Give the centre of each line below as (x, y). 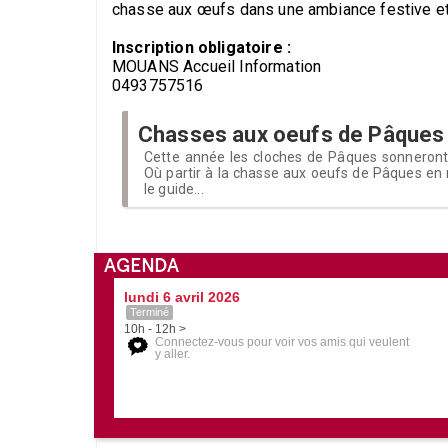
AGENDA (141, 264)
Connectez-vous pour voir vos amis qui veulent (282, 341)
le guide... (174, 188)
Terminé (149, 311)
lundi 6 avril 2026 (182, 296)
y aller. (172, 353)
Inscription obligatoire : (201, 47)
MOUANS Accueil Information (217, 66)
